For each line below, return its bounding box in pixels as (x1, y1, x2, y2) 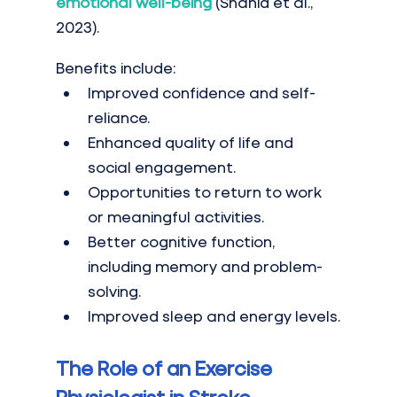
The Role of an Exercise (55, 355, 276, 381)
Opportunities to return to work (87, 183, 325, 202)
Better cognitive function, (87, 232, 278, 252)
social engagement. (87, 158, 236, 177)
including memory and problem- (87, 257, 323, 276)
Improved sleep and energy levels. (87, 307, 340, 326)
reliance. (87, 108, 150, 128)
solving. (87, 282, 141, 301)
